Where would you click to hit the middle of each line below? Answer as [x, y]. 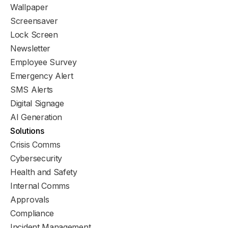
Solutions [27, 131]
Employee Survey [44, 62]
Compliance [32, 213]
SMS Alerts [32, 90]
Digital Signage [37, 104]
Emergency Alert [42, 76]
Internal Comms [40, 186]
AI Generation [36, 117]
